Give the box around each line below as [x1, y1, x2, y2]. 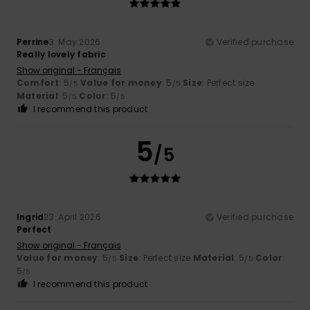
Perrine [17, 35, 49, 48]
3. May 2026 [48, 35, 101, 48]
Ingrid [17, 210, 44, 223]
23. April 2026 [44, 210, 101, 223]
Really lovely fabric [17, 48, 106, 60]
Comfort [17, 76, 60, 89]
